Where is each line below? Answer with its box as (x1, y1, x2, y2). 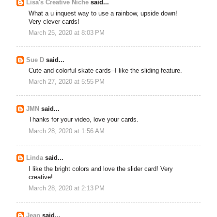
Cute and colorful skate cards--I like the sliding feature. (29, 67, 183, 75)
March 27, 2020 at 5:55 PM (29, 78, 105, 86)
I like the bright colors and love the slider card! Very (29, 165, 173, 172)
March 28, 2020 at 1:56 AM (29, 127, 105, 135)
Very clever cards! (29, 18, 80, 25)
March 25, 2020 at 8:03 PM (29, 29, 105, 36)
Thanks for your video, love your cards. (29, 116, 139, 124)
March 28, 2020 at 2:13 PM (29, 185, 105, 192)
